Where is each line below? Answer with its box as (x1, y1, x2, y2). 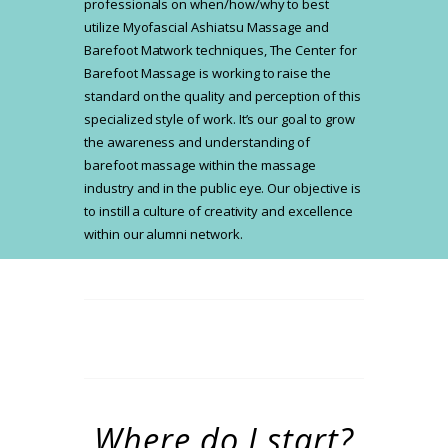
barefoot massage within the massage (84, 156, 317, 175)
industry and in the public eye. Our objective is (84, 179, 361, 198)
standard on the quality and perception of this (84, 87, 361, 106)
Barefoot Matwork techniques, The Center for (84, 41, 357, 60)
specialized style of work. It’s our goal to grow (84, 110, 355, 129)
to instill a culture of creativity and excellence (84, 202, 353, 221)
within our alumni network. (84, 225, 243, 244)
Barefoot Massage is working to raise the (84, 64, 331, 83)
